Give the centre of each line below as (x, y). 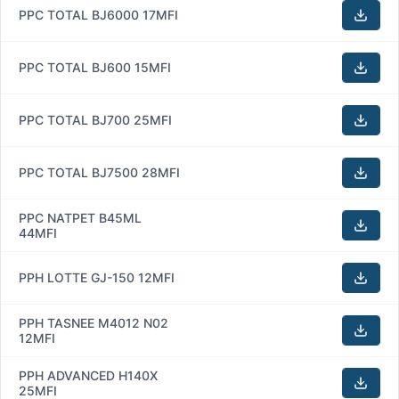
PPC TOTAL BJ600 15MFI (95, 67)
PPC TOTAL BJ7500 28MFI (99, 172)
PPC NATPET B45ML (80, 217)
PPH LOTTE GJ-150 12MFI (97, 277)
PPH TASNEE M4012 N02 (94, 322)
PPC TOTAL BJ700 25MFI (95, 119)
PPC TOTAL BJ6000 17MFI (98, 14)
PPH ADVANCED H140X (88, 375)
